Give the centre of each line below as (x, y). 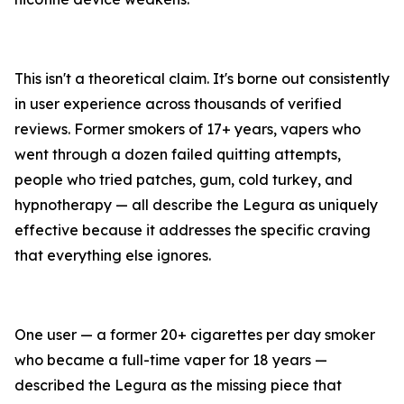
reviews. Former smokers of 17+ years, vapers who (188, 129)
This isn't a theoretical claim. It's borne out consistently (202, 79)
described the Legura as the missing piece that (178, 386)
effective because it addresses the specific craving (193, 230)
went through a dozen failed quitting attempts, (178, 155)
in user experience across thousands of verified (178, 104)
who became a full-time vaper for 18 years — (171, 360)
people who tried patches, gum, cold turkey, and (184, 180)
